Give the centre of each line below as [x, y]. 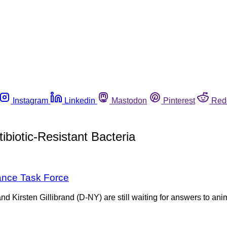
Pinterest [179, 100]
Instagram [30, 100]
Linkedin [80, 100]
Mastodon [129, 100]
